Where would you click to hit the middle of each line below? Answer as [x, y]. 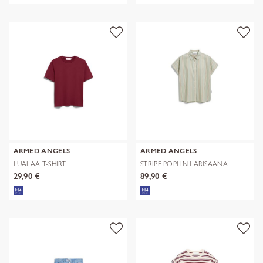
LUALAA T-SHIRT [40, 164]
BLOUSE [153, 171]
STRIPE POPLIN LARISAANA [184, 164]
